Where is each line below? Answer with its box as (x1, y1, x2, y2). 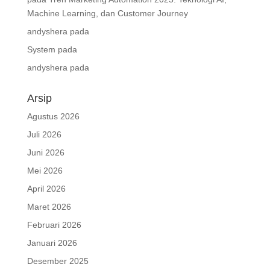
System (27, 45, 55, 55)
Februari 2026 (27, 220, 81, 230)
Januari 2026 (27, 238, 77, 248)
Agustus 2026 (27, 111, 80, 122)
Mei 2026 (27, 166, 63, 176)
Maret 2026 (27, 202, 71, 212)
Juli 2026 (27, 130, 61, 140)
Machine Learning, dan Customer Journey (27, 8, 188, 19)
